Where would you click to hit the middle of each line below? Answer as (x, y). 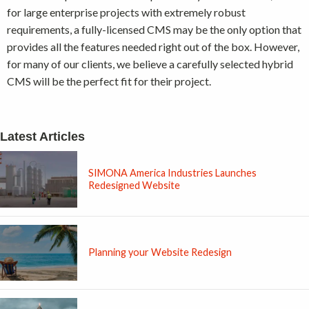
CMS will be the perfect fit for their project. (109, 81)
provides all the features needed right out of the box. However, (153, 47)
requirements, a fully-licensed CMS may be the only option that (154, 30)
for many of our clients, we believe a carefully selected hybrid (150, 64)
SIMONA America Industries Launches (172, 172)
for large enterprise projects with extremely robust (126, 12)
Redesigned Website (134, 185)
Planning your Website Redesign (160, 252)
